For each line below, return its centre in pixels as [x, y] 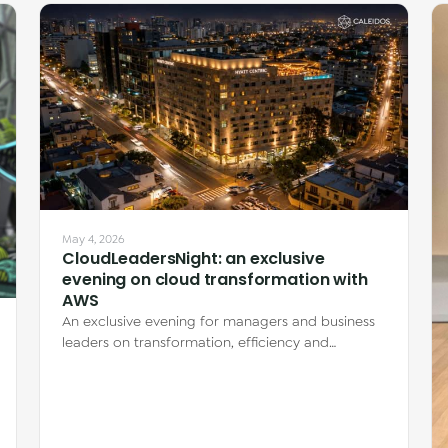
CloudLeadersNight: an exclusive [193, 259]
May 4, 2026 [94, 239]
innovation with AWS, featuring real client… [197, 363]
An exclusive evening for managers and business [219, 321]
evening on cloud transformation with [215, 280]
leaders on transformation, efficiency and [196, 342]
